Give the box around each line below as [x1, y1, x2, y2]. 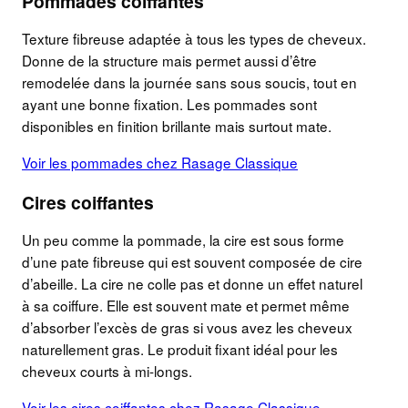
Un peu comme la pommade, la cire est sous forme [22, 229, 344, 250]
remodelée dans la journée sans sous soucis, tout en [22, 72, 357, 93]
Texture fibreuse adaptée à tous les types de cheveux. [22, 28, 366, 49]
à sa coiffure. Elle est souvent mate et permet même [22, 295, 350, 316]
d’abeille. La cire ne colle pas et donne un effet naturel [22, 273, 362, 294]
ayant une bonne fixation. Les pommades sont [22, 94, 317, 115]
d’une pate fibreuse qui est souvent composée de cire [22, 251, 362, 272]
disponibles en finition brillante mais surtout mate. [22, 116, 331, 137]
